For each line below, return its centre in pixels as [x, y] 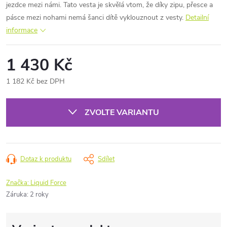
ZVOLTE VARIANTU [122, 112]
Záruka [16, 194]
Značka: [18, 183]
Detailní [197, 17]
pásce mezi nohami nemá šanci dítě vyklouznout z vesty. [95, 17]
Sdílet [106, 159]
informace [22, 30]
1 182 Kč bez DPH [35, 81]
